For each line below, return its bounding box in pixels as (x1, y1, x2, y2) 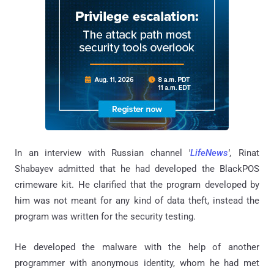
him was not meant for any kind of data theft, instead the (15, 194, 259, 206)
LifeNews (190, 147, 229, 158)
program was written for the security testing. (15, 210, 196, 222)
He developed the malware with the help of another (15, 241, 259, 253)
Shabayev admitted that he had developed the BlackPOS (15, 163, 259, 174)
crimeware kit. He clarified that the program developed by (15, 179, 259, 190)
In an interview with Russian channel (15, 147, 189, 158)
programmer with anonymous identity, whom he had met (15, 257, 259, 268)
